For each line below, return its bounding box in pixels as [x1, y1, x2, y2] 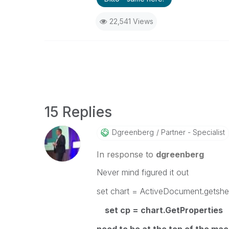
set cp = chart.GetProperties [96, 205, 223, 215]
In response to [96, 149, 156, 159]
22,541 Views [109, 17, 153, 26]
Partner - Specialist [158, 128, 225, 136]
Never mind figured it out [96, 167, 189, 177]
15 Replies [44, 103, 112, 121]
